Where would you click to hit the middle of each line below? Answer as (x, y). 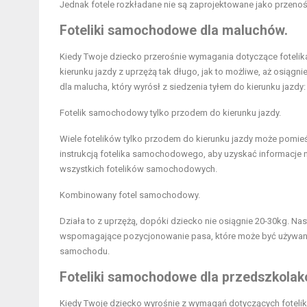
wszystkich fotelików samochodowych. (138, 169)
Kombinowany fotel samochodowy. (130, 195)
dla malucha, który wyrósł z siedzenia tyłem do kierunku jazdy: (183, 87)
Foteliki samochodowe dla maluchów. (174, 31)
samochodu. (85, 251)
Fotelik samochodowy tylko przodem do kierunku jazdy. (170, 113)
